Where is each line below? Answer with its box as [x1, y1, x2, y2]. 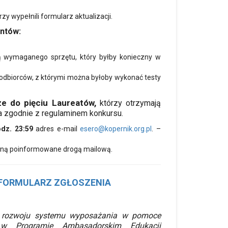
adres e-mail [36, 124, 80, 133]
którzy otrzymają [96, 98, 161, 108]
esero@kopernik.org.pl [80, 124, 152, 133]
